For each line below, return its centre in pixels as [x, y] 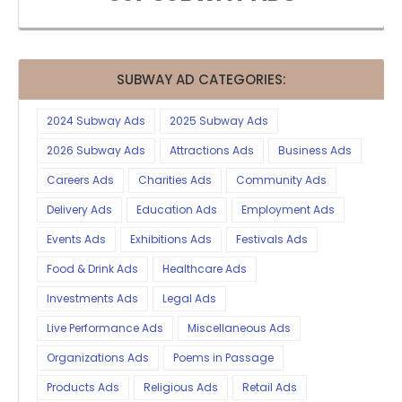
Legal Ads [189, 298]
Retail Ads [270, 387]
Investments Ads [92, 298]
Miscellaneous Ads [239, 328]
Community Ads [281, 180]
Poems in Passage [223, 358]
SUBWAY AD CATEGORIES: [201, 79]
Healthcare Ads [205, 269]
